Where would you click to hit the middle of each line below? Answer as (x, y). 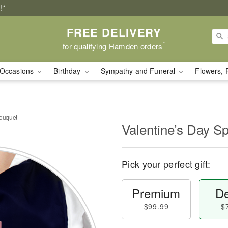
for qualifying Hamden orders (113, 46)
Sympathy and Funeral (139, 71)
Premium (156, 193)
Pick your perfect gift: (166, 164)
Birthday (68, 71)
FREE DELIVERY (114, 32)
